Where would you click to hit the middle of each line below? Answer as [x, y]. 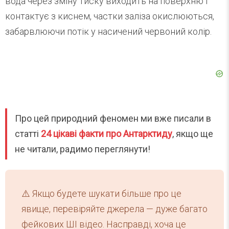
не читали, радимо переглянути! [83, 149]
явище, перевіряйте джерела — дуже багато [114, 209]
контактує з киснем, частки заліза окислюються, [110, 16]
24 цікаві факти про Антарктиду [107, 134]
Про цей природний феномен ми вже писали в [113, 119]
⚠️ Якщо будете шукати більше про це [101, 194]
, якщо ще [193, 134]
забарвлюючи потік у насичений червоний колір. [108, 32]
